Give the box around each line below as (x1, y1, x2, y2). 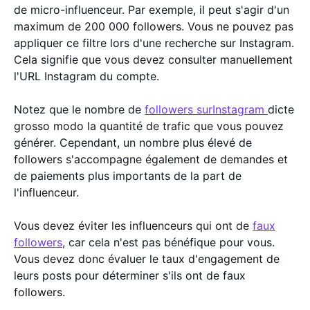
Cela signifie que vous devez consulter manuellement (14, 52, 293, 66)
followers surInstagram (145, 102, 268, 116)
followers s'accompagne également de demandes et (14, 152, 288, 166)
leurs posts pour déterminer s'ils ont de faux (14, 268, 246, 282)
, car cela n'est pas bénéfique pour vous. (62, 235, 275, 249)
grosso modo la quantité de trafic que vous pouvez (14, 118, 284, 133)
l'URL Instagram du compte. (14, 69, 163, 83)
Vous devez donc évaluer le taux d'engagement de (14, 251, 280, 266)
